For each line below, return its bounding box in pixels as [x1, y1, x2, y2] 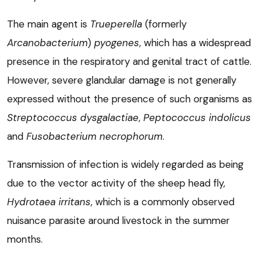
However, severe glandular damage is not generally [7, 74, 236, 87]
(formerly [142, 18, 187, 31]
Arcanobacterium [7, 36, 88, 50]
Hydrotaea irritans [7, 195, 91, 209]
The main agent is [7, 18, 90, 31]
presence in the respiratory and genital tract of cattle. [7, 55, 251, 68]
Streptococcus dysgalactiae [7, 111, 139, 125]
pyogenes [94, 36, 139, 50]
